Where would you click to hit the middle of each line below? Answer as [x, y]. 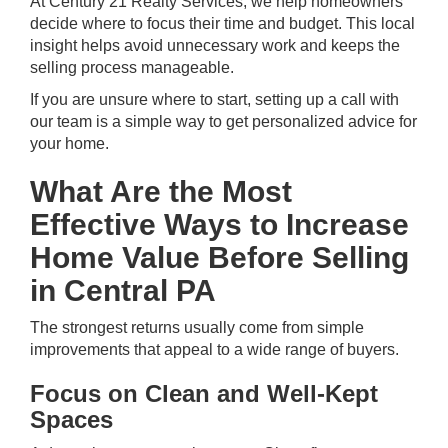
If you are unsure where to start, [142, 99]
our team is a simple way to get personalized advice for [223, 121]
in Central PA [123, 290]
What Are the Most [161, 191]
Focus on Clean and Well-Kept [204, 393]
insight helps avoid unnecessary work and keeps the [215, 45]
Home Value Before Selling [219, 257]
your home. [69, 143]
